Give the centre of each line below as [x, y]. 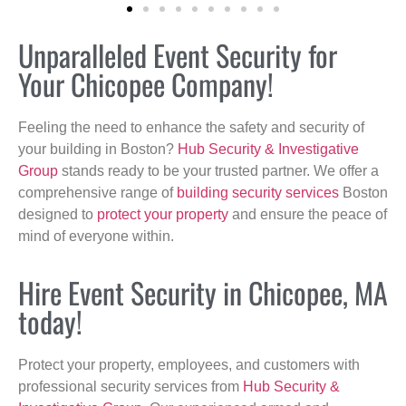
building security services [258, 192]
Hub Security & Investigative [268, 149]
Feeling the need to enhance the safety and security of [191, 127]
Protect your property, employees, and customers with [189, 365]
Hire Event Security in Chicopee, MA [203, 293]
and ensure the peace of [308, 214]
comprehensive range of [97, 192]
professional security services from [130, 387]
